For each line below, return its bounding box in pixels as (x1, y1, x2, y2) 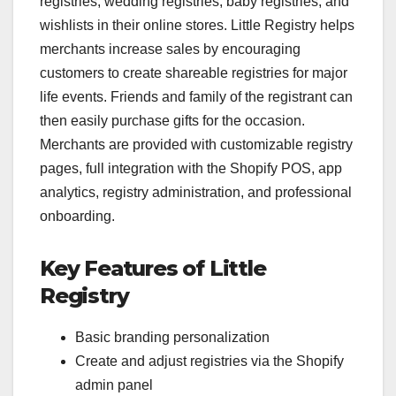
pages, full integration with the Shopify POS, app (40, 161, 342, 177)
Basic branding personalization (75, 330, 270, 345)
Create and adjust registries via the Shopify (75, 354, 344, 369)
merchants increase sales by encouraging (40, 42, 301, 57)
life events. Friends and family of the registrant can (40, 89, 353, 105)
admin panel (75, 377, 153, 392)
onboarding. (40, 209, 115, 225)
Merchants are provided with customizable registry (40, 137, 353, 153)
